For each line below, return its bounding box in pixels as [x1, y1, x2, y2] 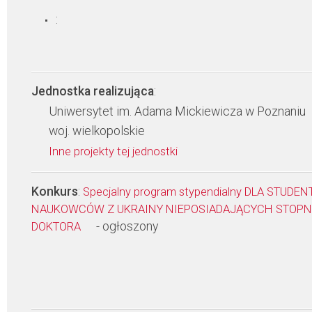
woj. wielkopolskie [49, 124, 145, 138]
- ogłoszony [96, 219, 158, 233]
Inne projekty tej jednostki [49, 145, 180, 158]
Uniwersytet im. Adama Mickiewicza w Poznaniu [49, 104, 306, 118]
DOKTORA [31, 220, 84, 233]
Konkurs [31, 185, 78, 198]
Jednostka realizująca [31, 84, 154, 98]
